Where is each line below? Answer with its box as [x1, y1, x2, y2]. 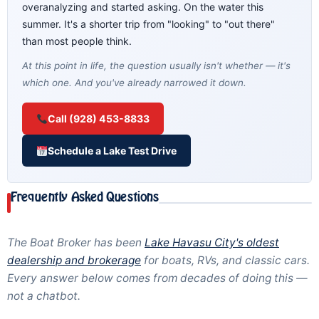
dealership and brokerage [7, 253, 141, 268]
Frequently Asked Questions [11, 188, 159, 206]
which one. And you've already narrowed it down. [22, 77, 246, 89]
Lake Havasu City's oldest [145, 236, 279, 250]
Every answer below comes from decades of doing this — [7, 271, 308, 286]
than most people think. [22, 35, 132, 48]
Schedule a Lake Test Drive [48, 145, 177, 157]
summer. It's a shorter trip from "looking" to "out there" [22, 18, 275, 31]
